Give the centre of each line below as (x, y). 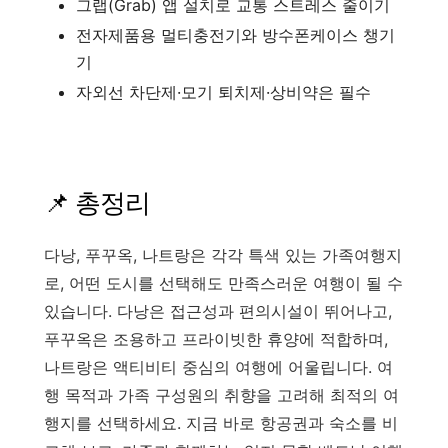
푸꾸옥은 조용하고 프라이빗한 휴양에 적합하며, (216, 338)
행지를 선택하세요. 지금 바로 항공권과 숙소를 (210, 422)
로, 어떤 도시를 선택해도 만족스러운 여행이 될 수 (223, 282)
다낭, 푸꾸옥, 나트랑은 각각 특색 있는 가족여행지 (223, 254)
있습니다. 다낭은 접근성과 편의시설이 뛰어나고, (218, 310)
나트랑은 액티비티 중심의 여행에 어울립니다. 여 (218, 366)
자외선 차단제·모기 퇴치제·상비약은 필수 (223, 91)
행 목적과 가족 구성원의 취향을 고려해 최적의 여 (221, 394)
